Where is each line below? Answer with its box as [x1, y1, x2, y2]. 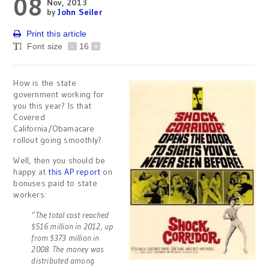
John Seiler [58, 6, 102, 17]
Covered [13, 111, 45, 122]
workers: [13, 189, 47, 200]
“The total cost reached [31, 209, 109, 220]
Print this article [26, 28, 87, 38]
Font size [26, 41, 65, 51]
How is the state [13, 77, 76, 88]
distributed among [31, 255, 94, 266]
